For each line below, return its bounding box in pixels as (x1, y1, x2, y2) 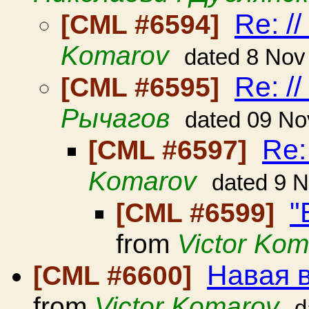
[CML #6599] (116, 198, 282, 228)
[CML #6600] (33, 261, 199, 290)
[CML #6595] (61, 72, 227, 102)
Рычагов (61, 103, 170, 133)
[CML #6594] (61, 10, 227, 39)
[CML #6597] (88, 135, 255, 165)
